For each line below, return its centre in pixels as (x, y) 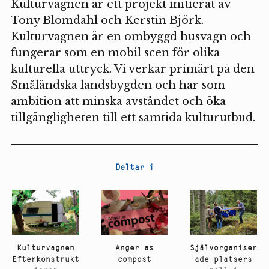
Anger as (134, 248)
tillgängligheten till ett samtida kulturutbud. (133, 118)
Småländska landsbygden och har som (118, 86)
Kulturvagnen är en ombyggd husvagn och (131, 37)
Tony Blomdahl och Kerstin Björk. (107, 21)
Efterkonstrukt (46, 259)
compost (134, 259)
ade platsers (223, 259)
